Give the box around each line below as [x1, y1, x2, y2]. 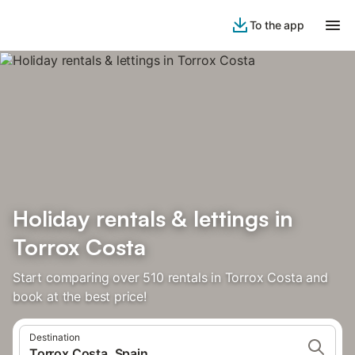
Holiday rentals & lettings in [13, 204, 293, 232]
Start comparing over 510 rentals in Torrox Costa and [13, 269, 328, 285]
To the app [249, 18, 304, 32]
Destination [29, 331, 80, 343]
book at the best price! [13, 288, 147, 304]
